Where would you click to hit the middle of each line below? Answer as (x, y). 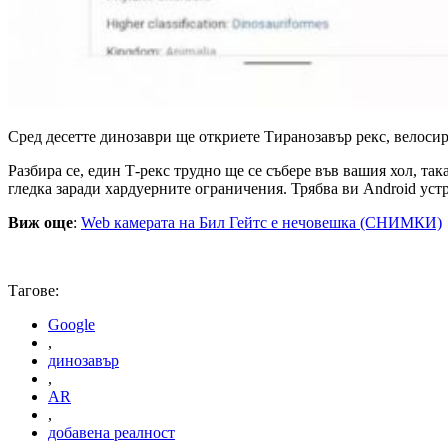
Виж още (40, 223)
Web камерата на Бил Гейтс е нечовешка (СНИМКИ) (261, 223)
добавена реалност (111, 433)
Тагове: (33, 291)
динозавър (83, 361)
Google (71, 325)
